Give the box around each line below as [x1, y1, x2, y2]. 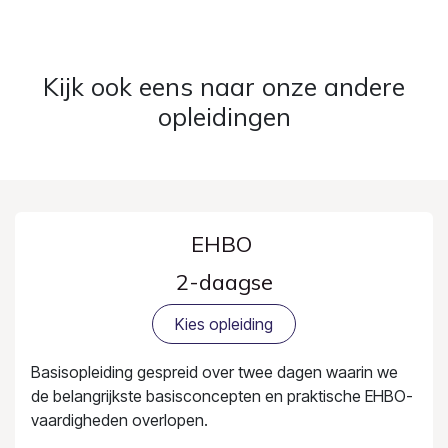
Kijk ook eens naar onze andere [43, 70, 405, 102]
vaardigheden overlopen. [31, 410, 208, 431]
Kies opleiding [175, 313, 273, 334]
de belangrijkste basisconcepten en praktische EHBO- [31, 386, 413, 407]
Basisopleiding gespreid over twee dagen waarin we [31, 362, 398, 383]
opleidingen [157, 100, 291, 132]
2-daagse [175, 267, 273, 295]
